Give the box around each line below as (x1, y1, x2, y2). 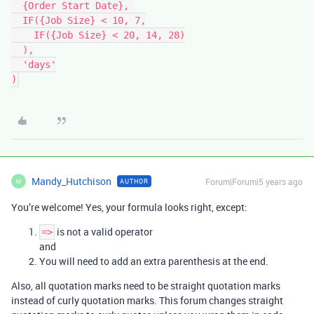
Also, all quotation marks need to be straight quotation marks (11, 279, 280, 292)
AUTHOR (120, 177, 149, 186)
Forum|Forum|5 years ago (205, 176, 303, 187)
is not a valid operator (55, 225, 153, 238)
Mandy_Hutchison (32, 175, 111, 188)
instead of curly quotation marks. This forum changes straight (11, 294, 283, 307)
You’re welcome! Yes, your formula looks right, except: (11, 200, 247, 214)
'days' (11, 59, 22, 70)
